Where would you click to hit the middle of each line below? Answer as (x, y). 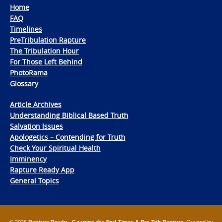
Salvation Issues (36, 126)
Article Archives (36, 104)
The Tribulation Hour (44, 51)
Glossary (24, 83)
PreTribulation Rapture (48, 40)
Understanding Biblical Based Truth (69, 115)
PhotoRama (29, 72)
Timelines (26, 29)
